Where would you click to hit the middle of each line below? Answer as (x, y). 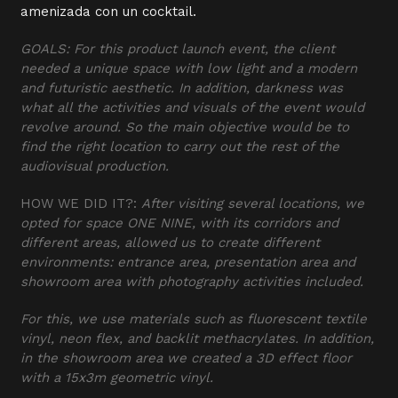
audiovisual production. (95, 167)
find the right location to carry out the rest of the (180, 147)
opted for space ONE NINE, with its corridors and (180, 223)
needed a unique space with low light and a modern (189, 69)
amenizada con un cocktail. (109, 12)
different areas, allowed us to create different (171, 243)
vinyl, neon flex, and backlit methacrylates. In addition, (198, 339)
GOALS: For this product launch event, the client (178, 49)
